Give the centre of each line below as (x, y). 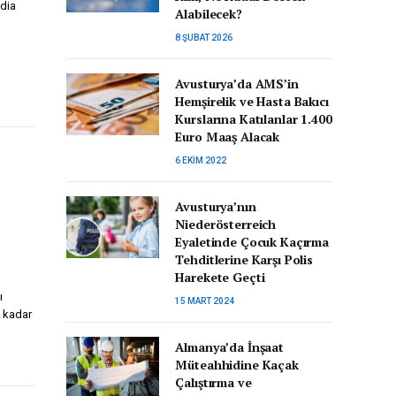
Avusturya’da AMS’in (237, 84)
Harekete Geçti (220, 277)
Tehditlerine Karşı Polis (244, 259)
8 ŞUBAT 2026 (204, 38)
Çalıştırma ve (213, 382)
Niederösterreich (226, 224)
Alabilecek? (209, 14)
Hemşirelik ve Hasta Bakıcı (252, 101)
